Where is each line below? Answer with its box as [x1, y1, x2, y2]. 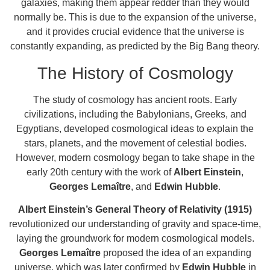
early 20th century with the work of [27, 166, 174, 177]
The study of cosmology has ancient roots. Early [33, 94, 237, 105]
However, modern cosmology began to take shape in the [15, 152, 255, 163]
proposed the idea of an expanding [100, 247, 251, 258]
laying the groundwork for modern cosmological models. [16, 233, 254, 243]
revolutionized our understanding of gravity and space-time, [9, 218, 261, 229]
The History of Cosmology [37, 63, 233, 83]
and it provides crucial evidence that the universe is [26, 26, 244, 37]
